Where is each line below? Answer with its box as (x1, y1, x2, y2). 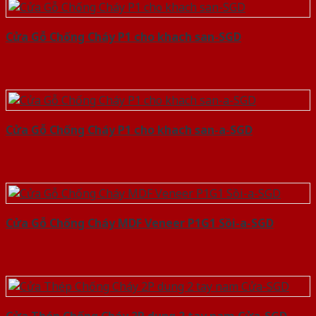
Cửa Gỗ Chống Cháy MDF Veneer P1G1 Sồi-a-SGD (6, 215, 274, 231)
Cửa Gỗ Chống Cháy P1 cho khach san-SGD (6, 29, 241, 45)
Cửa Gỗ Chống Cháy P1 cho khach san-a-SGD (6, 122, 253, 138)
